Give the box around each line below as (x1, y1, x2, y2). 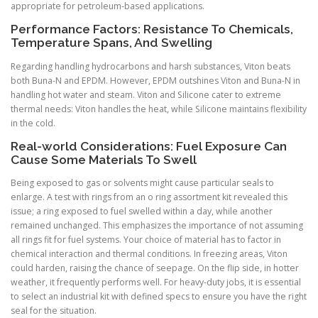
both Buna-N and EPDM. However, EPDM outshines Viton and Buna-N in (11, 74, 300, 87)
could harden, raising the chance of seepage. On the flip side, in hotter (11, 261, 299, 274)
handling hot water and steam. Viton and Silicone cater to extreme (11, 88, 281, 101)
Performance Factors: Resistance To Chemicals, (11, 22, 293, 37)
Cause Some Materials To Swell (11, 152, 197, 167)
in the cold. (11, 116, 55, 129)
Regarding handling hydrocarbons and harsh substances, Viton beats (11, 60, 290, 72)
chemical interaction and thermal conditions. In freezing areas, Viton (11, 247, 287, 260)
